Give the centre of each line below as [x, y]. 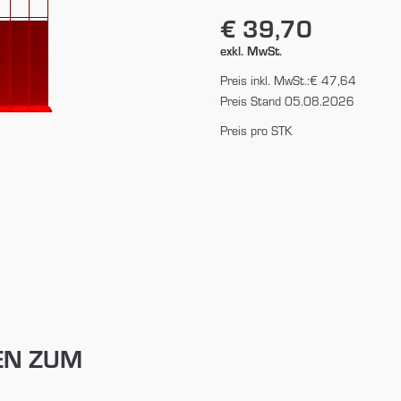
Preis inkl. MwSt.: [264, 80]
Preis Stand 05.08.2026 [287, 100]
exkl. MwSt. [251, 50]
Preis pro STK [256, 130]
